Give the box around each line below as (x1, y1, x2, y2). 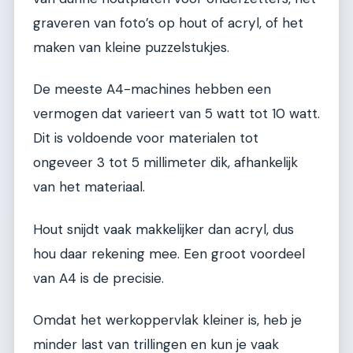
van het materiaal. (33, 178, 145, 196)
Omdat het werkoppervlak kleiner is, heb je (33, 310, 302, 329)
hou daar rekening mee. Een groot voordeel (33, 244, 305, 262)
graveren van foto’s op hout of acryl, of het (33, 13, 303, 32)
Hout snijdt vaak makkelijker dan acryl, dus (33, 220, 294, 238)
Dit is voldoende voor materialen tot (33, 129, 258, 147)
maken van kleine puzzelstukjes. (33, 38, 229, 56)
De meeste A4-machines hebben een (33, 80, 271, 98)
